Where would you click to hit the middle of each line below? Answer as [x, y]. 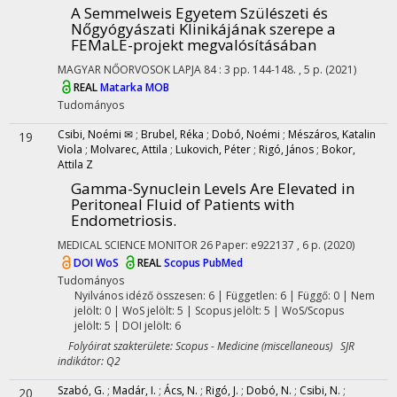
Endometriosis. [124, 220]
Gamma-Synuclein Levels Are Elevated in [213, 188]
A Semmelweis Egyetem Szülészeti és [199, 13]
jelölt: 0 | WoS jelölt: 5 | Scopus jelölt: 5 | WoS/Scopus [209, 311]
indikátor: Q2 [89, 361]
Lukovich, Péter [213, 149]
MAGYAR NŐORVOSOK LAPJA [129, 70]
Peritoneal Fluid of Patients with [183, 204]
